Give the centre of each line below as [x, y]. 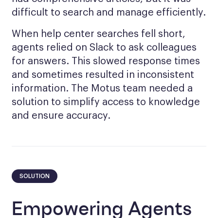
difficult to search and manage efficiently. [109, 13]
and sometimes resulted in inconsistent [103, 75]
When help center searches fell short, [99, 34]
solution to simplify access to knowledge [106, 102]
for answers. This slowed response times [106, 61]
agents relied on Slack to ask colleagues [104, 48]
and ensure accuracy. [61, 116]
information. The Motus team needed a [102, 89]
